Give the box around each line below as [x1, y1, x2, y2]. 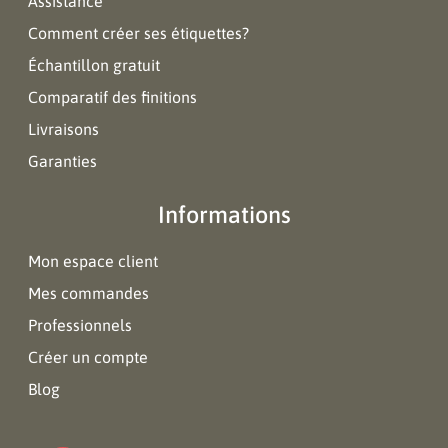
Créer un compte [28, 348, 148, 366]
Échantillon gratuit [28, 56, 160, 74]
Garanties [28, 152, 97, 170]
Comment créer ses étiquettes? [28, 24, 249, 42]
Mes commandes [28, 284, 149, 302]
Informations [157, 201, 291, 228]
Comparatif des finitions [28, 88, 197, 106]
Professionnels [28, 316, 132, 334]
